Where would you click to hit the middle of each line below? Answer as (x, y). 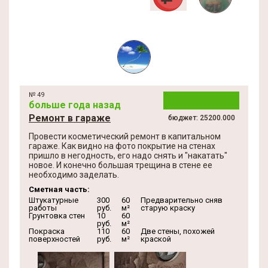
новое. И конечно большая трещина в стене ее (121, 165)
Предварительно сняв (182, 200)
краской (156, 239)
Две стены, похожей (178, 231)
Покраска (47, 231)
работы (43, 208)
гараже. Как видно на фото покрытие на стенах (122, 146)
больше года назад (75, 105)
